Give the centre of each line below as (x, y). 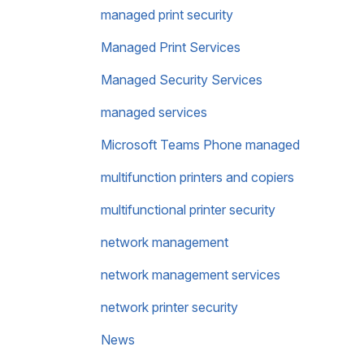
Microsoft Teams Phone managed (200, 145)
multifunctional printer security (188, 210)
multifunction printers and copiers (197, 177)
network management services (191, 275)
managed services (154, 112)
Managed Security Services (182, 80)
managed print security (167, 15)
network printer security (169, 307)
